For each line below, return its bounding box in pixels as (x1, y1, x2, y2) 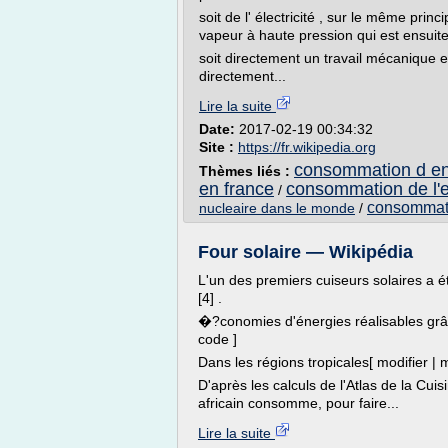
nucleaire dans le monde (199, 200, 355, 216)
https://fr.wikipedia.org (238, 139, 376, 155)
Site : (199, 139, 238, 155)
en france (199, 179, 274, 199)
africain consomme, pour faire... (198, 395, 399, 411)
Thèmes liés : (199, 163, 294, 179)
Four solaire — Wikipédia (198, 242, 413, 262)
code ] (198, 331, 237, 347)
